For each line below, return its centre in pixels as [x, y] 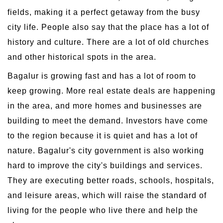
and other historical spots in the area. [82, 57]
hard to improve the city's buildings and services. [105, 165]
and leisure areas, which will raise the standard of [107, 195]
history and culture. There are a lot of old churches [108, 42]
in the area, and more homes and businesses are [105, 106]
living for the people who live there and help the [103, 210]
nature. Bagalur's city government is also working [106, 150]
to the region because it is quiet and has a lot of [103, 135]
